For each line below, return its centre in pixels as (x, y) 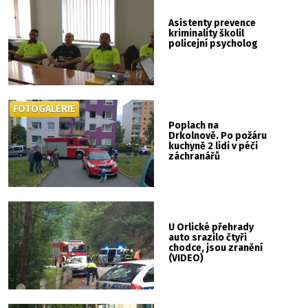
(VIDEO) (186, 258)
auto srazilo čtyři (208, 238)
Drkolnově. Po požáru (218, 135)
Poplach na (194, 125)
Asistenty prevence (212, 23)
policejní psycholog (213, 44)
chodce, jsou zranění (216, 248)
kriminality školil (207, 34)
